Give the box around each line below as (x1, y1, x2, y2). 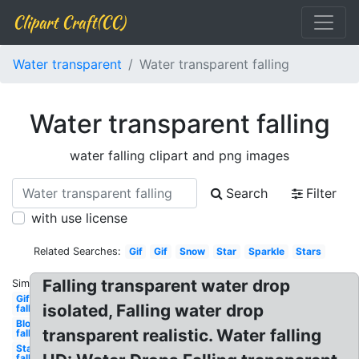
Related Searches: (33, 245, 121, 257)
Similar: (12, 277, 47, 289)
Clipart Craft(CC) (13, 10, 125, 34)
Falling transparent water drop (42, 276, 291, 296)
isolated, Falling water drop (42, 301, 264, 321)
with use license (31, 210, 127, 226)
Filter (306, 185, 337, 201)
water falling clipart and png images (70, 147, 289, 163)
